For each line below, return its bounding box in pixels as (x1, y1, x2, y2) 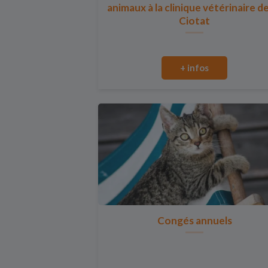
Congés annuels (157, 214, 232, 227)
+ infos (180, 62, 209, 73)
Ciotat (179, 14, 211, 27)
